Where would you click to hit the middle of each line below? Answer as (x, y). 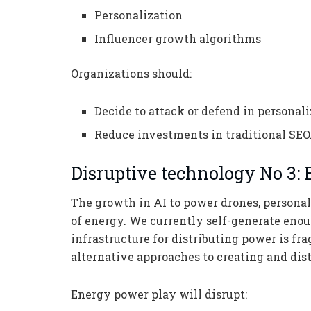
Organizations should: (131, 73)
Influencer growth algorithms (178, 38)
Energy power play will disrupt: (159, 294)
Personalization (139, 15)
